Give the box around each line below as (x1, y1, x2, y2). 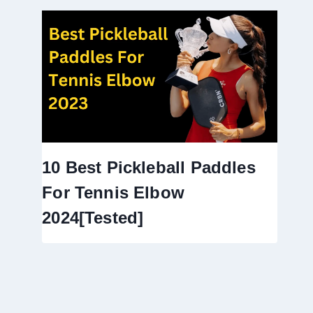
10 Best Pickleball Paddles (42, 158, 256, 177)
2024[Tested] (42, 208, 144, 228)
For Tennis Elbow (42, 183, 185, 203)
